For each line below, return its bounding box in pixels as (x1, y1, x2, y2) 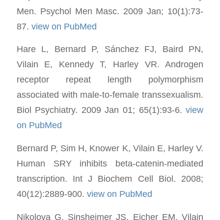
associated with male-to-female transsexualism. (16, 89, 204, 100)
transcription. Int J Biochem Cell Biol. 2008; (16, 173, 204, 184)
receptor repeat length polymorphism (16, 74, 204, 85)
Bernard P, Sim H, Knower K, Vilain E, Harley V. (16, 143, 204, 153)
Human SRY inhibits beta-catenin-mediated (16, 158, 204, 168)
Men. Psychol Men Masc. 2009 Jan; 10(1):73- (16, 5, 204, 16)
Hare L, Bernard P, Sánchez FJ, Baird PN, (16, 44, 204, 55)
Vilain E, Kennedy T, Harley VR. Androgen (16, 59, 204, 70)
